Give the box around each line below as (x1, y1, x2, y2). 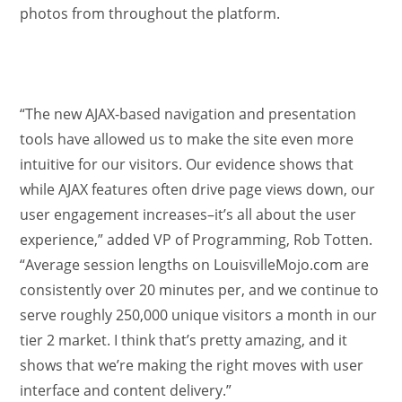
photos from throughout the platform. (20, 4, 281, 23)
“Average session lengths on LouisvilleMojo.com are (20, 255, 370, 275)
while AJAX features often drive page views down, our (20, 179, 376, 199)
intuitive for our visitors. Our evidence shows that (20, 154, 354, 174)
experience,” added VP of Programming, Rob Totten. (20, 230, 373, 249)
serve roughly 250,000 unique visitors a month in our (20, 305, 378, 325)
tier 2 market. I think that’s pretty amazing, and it (20, 330, 348, 350)
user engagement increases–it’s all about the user (20, 205, 357, 224)
